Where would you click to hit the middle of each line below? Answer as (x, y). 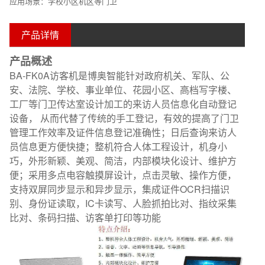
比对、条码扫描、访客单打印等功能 (85, 217)
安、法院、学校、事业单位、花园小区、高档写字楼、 (123, 90)
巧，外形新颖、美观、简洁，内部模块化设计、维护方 (123, 161)
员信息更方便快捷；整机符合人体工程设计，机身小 (118, 146)
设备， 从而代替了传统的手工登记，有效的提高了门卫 (124, 118)
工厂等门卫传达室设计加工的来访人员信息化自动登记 (123, 104)
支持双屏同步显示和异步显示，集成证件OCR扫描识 (119, 189)
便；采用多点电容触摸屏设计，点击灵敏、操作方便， (123, 175)
